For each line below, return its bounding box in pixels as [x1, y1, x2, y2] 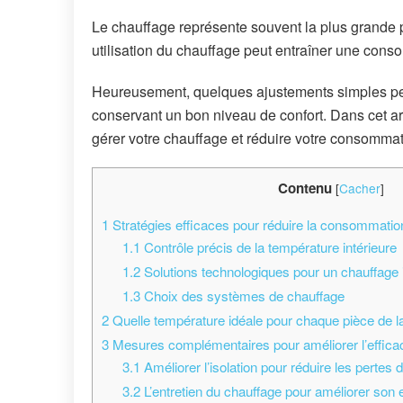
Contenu [278, 177, 332, 198]
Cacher [339, 178, 381, 197]
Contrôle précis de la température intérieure [139, 237, 397, 256]
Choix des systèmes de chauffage [139, 285, 345, 305]
